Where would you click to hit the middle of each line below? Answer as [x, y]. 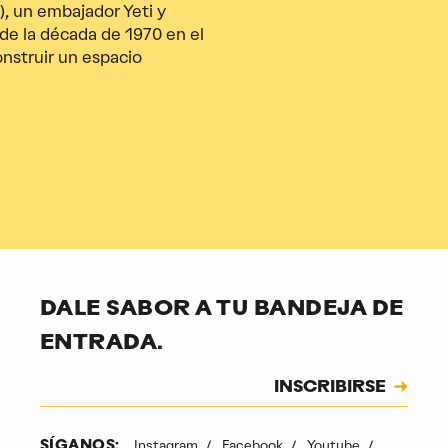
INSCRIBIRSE [330, 387]
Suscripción [75, 379]
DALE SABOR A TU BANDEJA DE [221, 309]
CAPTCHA [70, 411]
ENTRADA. [101, 343]
